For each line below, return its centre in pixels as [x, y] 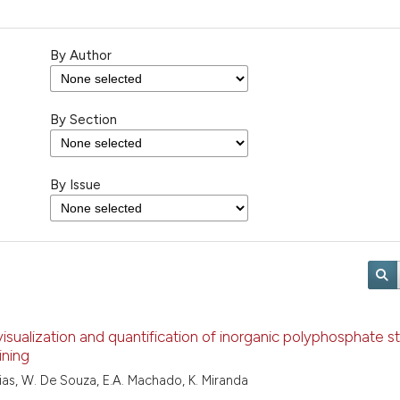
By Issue [75, 185]
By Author [81, 55]
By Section [83, 120]
